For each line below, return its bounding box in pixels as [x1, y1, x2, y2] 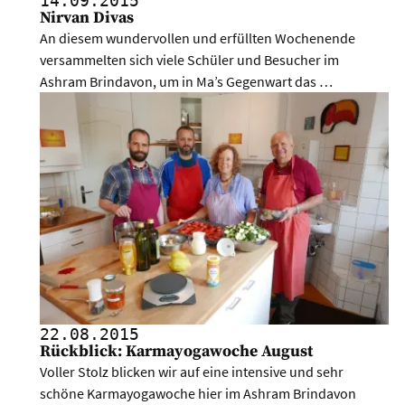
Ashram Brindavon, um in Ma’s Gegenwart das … [40, 71, 334, 90]
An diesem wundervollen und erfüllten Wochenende [40, 28, 356, 47]
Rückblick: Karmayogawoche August [40, 341, 314, 362]
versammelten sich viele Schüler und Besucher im [40, 50, 340, 69]
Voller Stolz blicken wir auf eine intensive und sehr [40, 362, 344, 381]
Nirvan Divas [40, 7, 135, 28]
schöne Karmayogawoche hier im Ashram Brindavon [40, 383, 357, 402]
